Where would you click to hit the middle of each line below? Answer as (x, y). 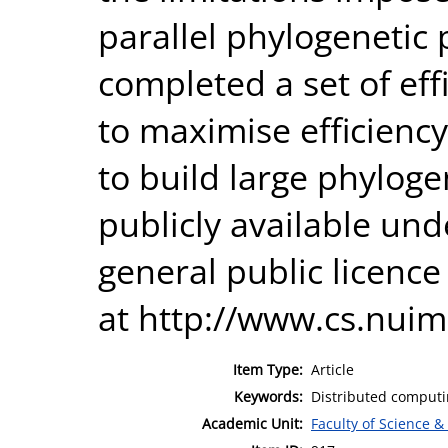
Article (332, 369)
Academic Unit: (252, 423)
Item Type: (268, 369)
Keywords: (268, 396)
